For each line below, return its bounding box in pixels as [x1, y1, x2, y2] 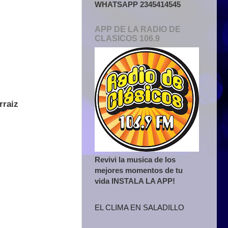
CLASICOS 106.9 [95, 34, 160, 43]
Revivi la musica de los [95, 155, 176, 164]
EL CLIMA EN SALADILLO [95, 203, 184, 212]
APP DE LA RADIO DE [95, 24, 181, 34]
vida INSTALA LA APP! [95, 176, 175, 185]
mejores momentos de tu [95, 165, 183, 175]
